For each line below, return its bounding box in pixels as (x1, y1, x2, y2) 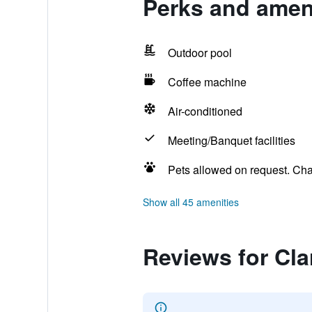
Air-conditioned (167, 103, 242, 119)
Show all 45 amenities (142, 195, 239, 209)
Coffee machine (167, 74, 247, 90)
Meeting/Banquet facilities (167, 132, 295, 148)
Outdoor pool (167, 45, 232, 61)
